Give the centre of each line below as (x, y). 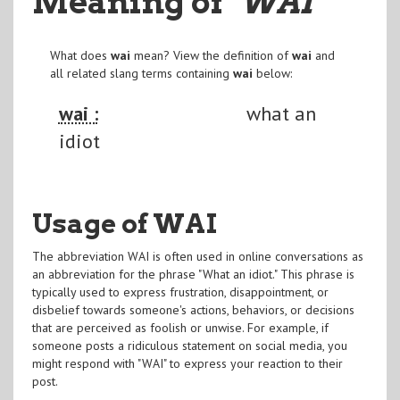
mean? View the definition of (211, 55)
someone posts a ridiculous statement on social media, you (189, 345)
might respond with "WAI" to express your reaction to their (187, 363)
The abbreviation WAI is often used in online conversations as (197, 256)
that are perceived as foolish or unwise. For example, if (180, 327)
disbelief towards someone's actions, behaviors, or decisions (193, 309)
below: (272, 73)
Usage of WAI (124, 223)
